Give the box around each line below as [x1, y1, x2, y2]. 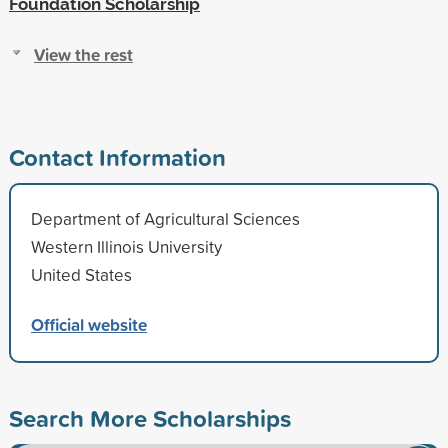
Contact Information [8, 139, 226, 174]
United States [30, 262, 132, 286]
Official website [30, 311, 147, 337]
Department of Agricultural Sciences [30, 206, 300, 230]
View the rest [33, 41, 133, 67]
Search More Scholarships [8, 400, 291, 435]
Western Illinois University [30, 234, 222, 258]
